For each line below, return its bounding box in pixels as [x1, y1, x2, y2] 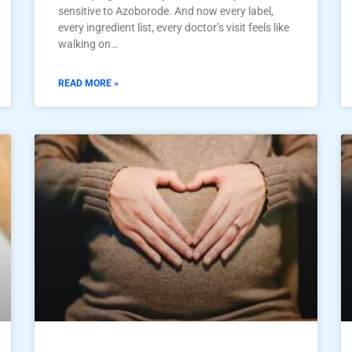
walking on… [58, 37, 118, 50]
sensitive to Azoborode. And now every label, [58, 4, 273, 17]
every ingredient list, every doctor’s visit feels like [58, 20, 289, 34]
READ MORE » [58, 77, 119, 89]
